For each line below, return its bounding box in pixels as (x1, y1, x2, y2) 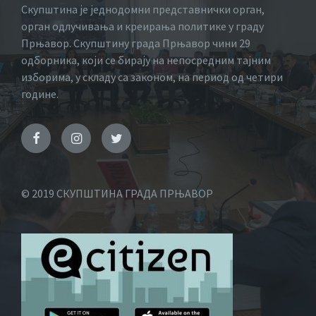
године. (21, 87, 59, 101)
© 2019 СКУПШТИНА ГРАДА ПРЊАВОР (21, 186, 213, 200)
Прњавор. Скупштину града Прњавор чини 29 (21, 36, 250, 50)
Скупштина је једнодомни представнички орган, (21, 2, 265, 16)
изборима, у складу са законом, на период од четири (21, 70, 283, 84)
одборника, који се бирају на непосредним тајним (21, 53, 271, 67)
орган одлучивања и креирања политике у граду (21, 19, 264, 33)
